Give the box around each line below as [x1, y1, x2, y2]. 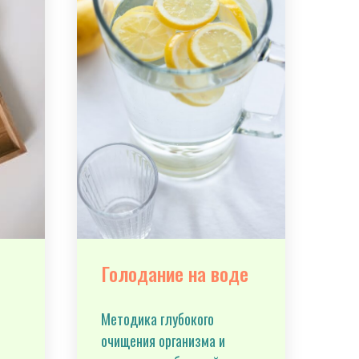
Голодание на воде [101, 259, 248, 288]
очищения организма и [101, 330, 225, 351]
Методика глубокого [101, 309, 214, 329]
